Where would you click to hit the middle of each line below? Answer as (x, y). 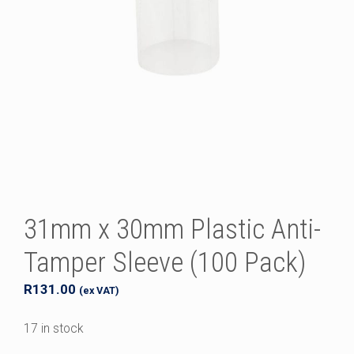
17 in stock (54, 329)
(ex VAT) (99, 290)
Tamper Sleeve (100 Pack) (165, 262)
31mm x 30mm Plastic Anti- (172, 229)
